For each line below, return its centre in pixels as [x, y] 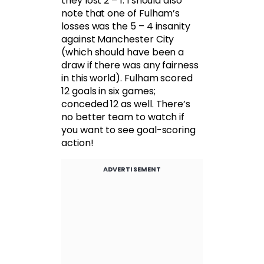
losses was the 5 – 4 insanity [126, 26]
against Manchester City [118, 39]
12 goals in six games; [108, 91]
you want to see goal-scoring [129, 130]
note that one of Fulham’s [121, 13]
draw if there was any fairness [130, 65]
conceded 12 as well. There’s [126, 104]
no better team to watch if [123, 117]
